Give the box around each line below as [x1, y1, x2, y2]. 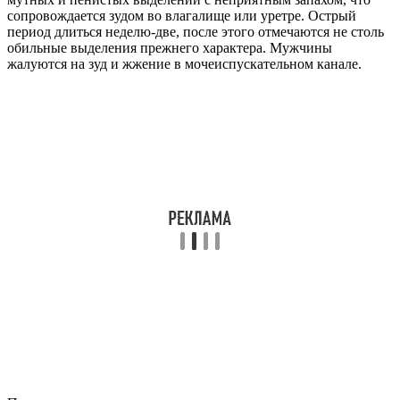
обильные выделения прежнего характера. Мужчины [7, 40, 332, 56]
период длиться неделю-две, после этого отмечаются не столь [7, 24, 384, 40]
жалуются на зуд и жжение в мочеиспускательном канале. [7, 56, 362, 72]
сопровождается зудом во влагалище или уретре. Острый [7, 8, 356, 24]
